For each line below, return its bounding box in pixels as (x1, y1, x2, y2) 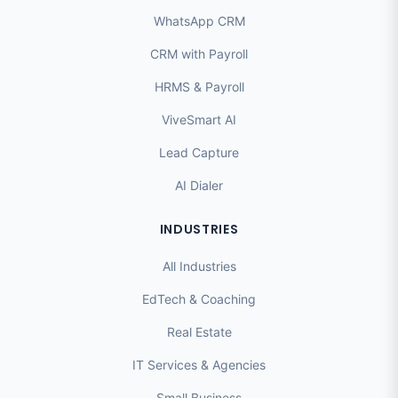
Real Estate (166, 324, 232, 340)
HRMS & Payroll (154, 79, 244, 95)
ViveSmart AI (162, 112, 236, 128)
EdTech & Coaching (142, 291, 256, 307)
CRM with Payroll (150, 46, 248, 62)
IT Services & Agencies (132, 357, 266, 373)
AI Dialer (175, 178, 223, 194)
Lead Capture (159, 145, 239, 161)
